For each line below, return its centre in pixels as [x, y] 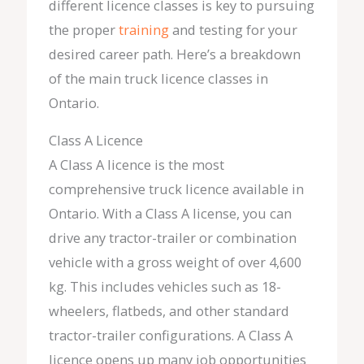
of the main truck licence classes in [158, 78]
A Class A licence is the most [136, 165]
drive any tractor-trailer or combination [172, 238]
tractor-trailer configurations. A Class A [170, 336]
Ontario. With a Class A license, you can [170, 214]
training [143, 29]
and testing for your [233, 29]
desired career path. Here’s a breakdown [174, 54]
